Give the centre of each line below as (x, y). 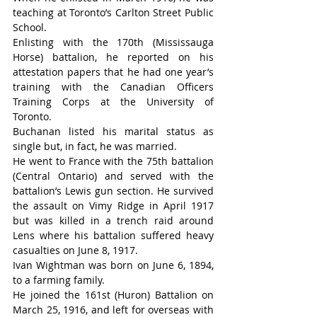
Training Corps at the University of (113, 102)
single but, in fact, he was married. (95, 146)
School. (30, 28)
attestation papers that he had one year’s (113, 72)
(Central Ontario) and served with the (113, 176)
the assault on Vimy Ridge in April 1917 (113, 206)
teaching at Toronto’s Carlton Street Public (113, 13)
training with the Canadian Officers (113, 87)
